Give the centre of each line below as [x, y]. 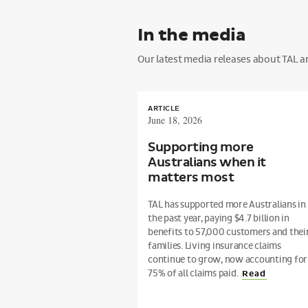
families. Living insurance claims [214, 246]
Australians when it [207, 163]
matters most [191, 178]
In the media [191, 35]
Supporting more [201, 147]
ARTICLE [164, 109]
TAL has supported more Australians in [227, 205]
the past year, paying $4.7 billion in [219, 218]
